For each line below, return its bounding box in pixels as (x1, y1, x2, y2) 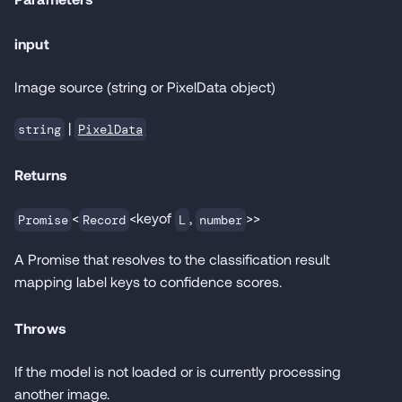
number (199, 211, 242, 228)
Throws (14, 319, 66, 336)
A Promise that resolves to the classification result (14, 249, 330, 267)
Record (83, 211, 126, 228)
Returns (14, 165, 68, 183)
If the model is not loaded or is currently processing (14, 362, 341, 380)
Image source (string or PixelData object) (14, 77, 275, 95)
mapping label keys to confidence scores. (14, 272, 282, 290)
